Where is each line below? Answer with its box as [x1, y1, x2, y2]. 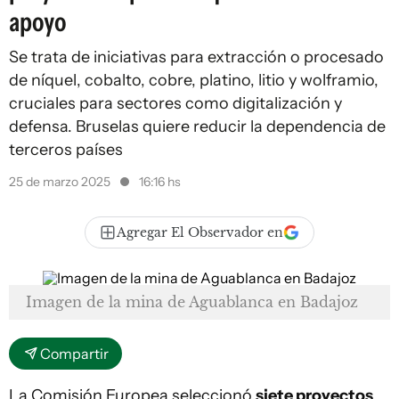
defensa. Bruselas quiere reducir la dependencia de [9, 117, 386, 136]
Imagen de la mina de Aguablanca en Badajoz [26, 293, 358, 311]
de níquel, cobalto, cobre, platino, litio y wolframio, [9, 70, 379, 90]
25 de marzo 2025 [9, 174, 113, 190]
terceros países [9, 140, 123, 159]
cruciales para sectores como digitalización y [9, 94, 342, 113]
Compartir [40, 345, 109, 362]
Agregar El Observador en [117, 224, 283, 240]
